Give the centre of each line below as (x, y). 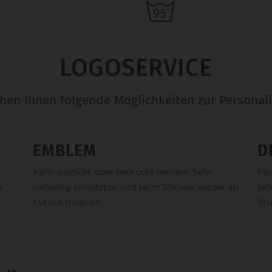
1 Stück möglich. (68, 202)
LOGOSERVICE (136, 68)
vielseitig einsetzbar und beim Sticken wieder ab (135, 187)
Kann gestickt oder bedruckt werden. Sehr (122, 172)
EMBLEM (65, 151)
